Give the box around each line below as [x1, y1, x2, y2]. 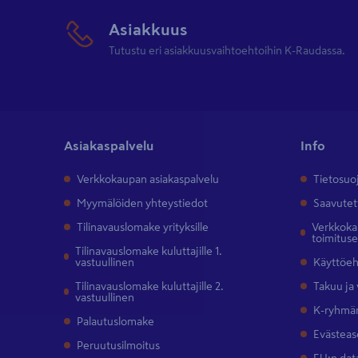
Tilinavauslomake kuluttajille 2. [74, 280, 224, 292]
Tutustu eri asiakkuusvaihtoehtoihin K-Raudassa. [109, 45, 345, 57]
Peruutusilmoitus [77, 340, 160, 352]
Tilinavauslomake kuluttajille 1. [74, 245, 222, 257]
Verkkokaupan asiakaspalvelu [77, 173, 219, 185]
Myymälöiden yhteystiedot [77, 197, 208, 209]
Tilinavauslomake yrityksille [77, 221, 209, 233]
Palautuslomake [77, 316, 154, 328]
